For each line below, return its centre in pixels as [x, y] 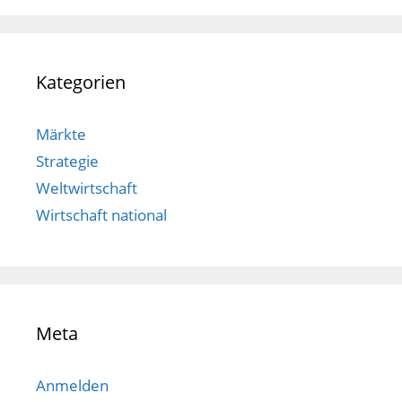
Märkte [61, 135]
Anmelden [72, 386]
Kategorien [81, 83]
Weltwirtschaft [87, 188]
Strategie [67, 162]
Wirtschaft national [101, 215]
